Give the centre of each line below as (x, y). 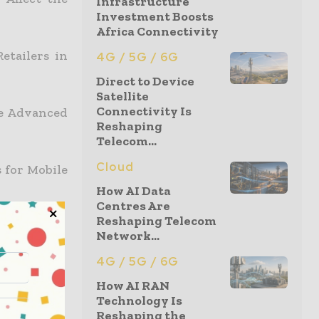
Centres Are (133, 206)
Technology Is (139, 300)
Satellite (122, 96)
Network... (128, 236)
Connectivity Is (144, 111)
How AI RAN (133, 286)
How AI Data (134, 191)
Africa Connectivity (157, 31)
